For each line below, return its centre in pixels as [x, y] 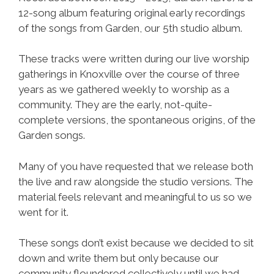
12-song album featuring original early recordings [132, 13]
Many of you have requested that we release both [136, 166]
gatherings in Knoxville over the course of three [129, 74]
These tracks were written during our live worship [134, 59]
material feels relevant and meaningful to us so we [135, 197]
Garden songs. [52, 135]
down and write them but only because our [119, 258]
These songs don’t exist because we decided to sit [136, 243]
